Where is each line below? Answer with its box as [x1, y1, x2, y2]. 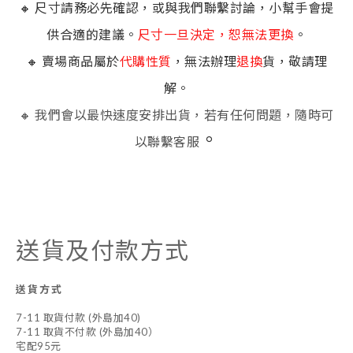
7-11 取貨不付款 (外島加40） [16, 325, 158, 338]
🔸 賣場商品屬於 [25, 54, 120, 69]
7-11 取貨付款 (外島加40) [16, 311, 141, 324]
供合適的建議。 [46, 27, 138, 42]
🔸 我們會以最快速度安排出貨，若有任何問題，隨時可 [19, 107, 334, 122]
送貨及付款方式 [16, 236, 190, 264]
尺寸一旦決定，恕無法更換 [137, 27, 294, 42]
